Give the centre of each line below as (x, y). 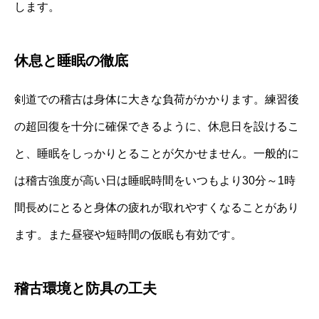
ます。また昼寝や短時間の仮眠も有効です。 (128, 234)
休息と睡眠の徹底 (71, 60)
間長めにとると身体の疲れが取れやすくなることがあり (157, 207)
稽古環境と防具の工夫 (85, 288)
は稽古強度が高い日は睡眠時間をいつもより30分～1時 (155, 180)
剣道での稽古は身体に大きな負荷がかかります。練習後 (157, 99)
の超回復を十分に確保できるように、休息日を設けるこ (157, 126)
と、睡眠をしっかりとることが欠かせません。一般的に (157, 153)
